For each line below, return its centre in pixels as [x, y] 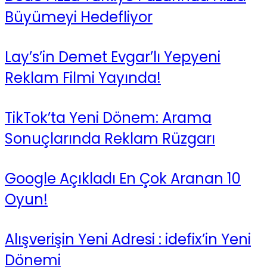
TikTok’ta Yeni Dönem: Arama [108, 118]
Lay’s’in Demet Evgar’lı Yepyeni [113, 57]
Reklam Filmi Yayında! [83, 78]
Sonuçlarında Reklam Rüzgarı [110, 139]
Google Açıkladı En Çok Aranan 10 [123, 179]
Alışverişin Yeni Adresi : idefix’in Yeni [128, 240]
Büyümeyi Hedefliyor [79, 17]
